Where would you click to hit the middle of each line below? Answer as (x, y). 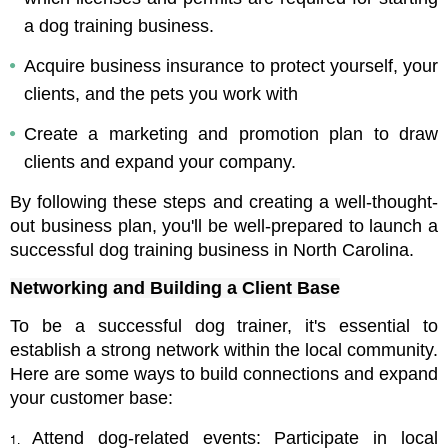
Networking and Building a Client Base (175, 288)
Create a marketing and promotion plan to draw (231, 134)
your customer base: (91, 398)
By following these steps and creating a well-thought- (224, 202)
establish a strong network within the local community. (224, 350)
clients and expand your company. (160, 162)
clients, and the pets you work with (161, 94)
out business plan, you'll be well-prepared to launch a (224, 226)
